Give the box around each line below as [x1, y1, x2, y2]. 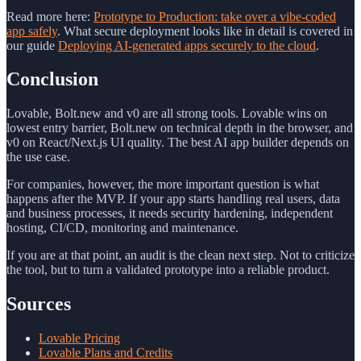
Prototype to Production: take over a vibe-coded [93, 9, 336, 23]
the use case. [6, 150, 70, 164]
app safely [6, 23, 57, 38]
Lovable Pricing [39, 331, 120, 346]
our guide [6, 38, 58, 52]
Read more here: [6, 9, 93, 23]
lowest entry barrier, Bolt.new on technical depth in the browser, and [6, 121, 353, 135]
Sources [6, 293, 71, 315]
